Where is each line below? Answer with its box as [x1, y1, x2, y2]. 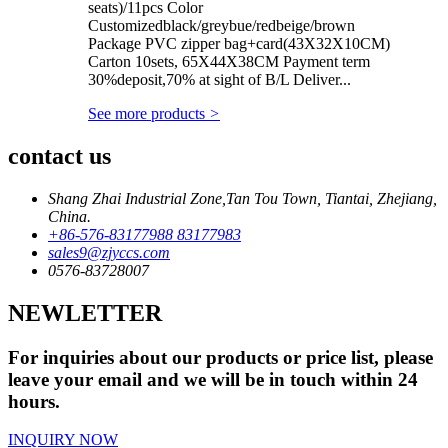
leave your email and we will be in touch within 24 [8, 368, 418, 390]
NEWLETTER [8, 299, 162, 326]
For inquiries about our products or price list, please [8, 346, 433, 368]
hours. [8, 390, 60, 412]
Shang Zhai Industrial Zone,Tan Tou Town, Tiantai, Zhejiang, [48, 189, 437, 207]
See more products [88, 104, 209, 122]
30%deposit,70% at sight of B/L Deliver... [88, 70, 351, 88]
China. [48, 207, 91, 225]
